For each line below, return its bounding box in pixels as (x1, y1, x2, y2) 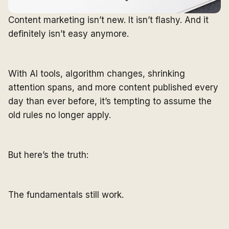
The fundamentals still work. (8, 190, 124, 200)
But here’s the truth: (8, 150, 88, 161)
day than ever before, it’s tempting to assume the (8, 96, 212, 107)
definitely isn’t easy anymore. (8, 29, 129, 39)
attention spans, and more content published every (8, 82, 218, 93)
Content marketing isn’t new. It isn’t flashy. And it (8, 15, 209, 26)
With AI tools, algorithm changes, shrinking (8, 68, 185, 79)
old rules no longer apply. (8, 110, 111, 121)
